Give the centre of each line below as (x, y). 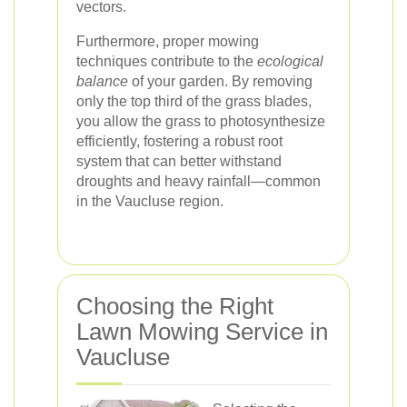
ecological (290, 61)
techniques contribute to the (167, 61)
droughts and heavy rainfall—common (199, 181)
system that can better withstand (179, 161)
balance (102, 81)
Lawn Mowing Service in (202, 332)
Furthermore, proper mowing (168, 41)
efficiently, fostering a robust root (179, 141)
